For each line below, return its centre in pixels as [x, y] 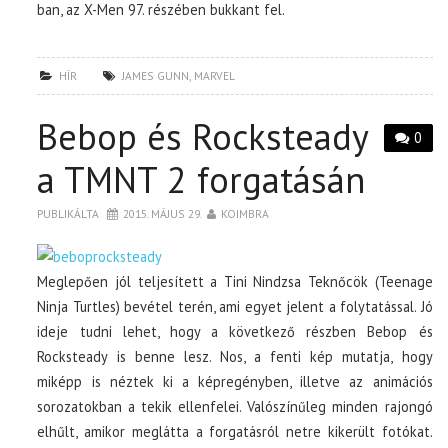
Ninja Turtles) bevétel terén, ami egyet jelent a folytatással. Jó [235, 306]
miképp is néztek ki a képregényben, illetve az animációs [235, 381]
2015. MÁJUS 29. [163, 213]
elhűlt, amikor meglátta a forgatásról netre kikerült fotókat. [235, 431]
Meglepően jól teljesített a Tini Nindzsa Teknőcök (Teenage [235, 281]
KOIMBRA [245, 213]
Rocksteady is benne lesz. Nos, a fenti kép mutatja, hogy [235, 356]
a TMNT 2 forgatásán [201, 179]
